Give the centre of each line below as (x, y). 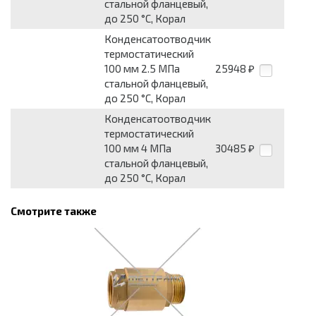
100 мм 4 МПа (138, 148)
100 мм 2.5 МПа (142, 69)
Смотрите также (54, 211)
